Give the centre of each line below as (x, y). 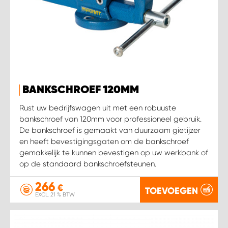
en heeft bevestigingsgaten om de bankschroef (104, 141)
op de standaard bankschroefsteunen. (88, 164)
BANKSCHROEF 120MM (81, 90)
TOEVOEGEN (172, 191)
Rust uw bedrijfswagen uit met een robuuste (98, 108)
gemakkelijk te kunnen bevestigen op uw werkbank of (114, 152)
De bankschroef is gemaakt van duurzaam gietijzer (110, 130)
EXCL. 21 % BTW (55, 195)
